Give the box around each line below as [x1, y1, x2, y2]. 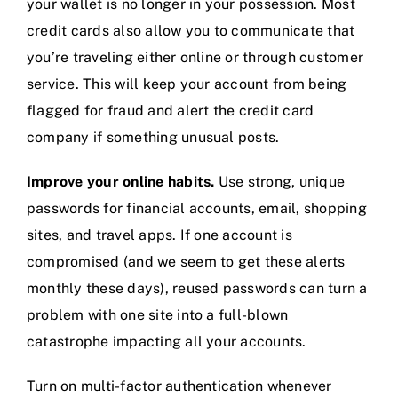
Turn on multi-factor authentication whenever [27, 378, 332, 395]
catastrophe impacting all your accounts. [27, 333, 306, 351]
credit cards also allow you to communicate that [27, 22, 355, 40]
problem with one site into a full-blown [27, 306, 289, 324]
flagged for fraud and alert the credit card [27, 102, 314, 120]
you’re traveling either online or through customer [27, 49, 363, 67]
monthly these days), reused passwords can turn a [27, 280, 368, 298]
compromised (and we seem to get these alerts [27, 253, 346, 271]
